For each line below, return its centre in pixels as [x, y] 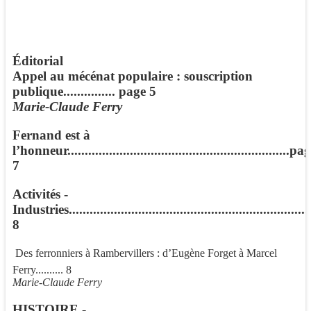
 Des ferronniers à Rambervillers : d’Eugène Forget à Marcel [145, 253]
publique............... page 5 [84, 92]
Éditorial [38, 61]
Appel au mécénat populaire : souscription [133, 76]
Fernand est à [51, 135]
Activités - [40, 194]
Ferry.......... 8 [42, 270]
